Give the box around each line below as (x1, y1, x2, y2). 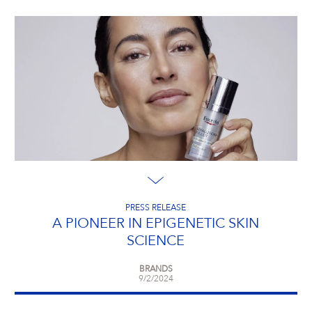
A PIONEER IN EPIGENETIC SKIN (52, 217, 260, 231)
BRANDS (139, 265, 173, 274)
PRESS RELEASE (125, 204, 187, 212)
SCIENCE (127, 235, 185, 249)
